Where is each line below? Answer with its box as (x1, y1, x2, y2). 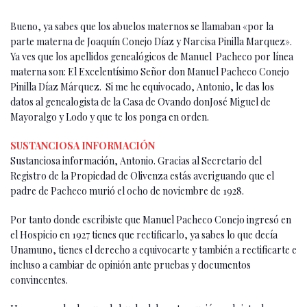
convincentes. (10, 273, 68, 286)
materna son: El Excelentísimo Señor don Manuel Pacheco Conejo (10, 64, 289, 78)
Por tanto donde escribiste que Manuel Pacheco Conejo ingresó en (10, 212, 291, 226)
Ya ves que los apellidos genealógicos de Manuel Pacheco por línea (10, 49, 293, 63)
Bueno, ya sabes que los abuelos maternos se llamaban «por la (10, 19, 273, 33)
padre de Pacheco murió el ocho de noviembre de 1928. (10, 184, 244, 197)
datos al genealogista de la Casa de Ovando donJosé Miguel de (10, 95, 271, 108)
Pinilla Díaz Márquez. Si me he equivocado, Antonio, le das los (10, 79, 274, 93)
